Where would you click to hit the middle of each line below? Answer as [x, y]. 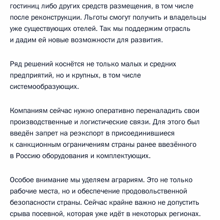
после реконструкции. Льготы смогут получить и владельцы [108, 17]
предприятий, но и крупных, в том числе [75, 75]
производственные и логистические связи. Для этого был [105, 122]
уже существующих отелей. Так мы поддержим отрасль [100, 28]
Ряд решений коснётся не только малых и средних [93, 64]
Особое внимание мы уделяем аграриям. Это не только [101, 179]
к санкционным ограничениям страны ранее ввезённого [103, 144]
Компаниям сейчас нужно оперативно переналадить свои [105, 110]
